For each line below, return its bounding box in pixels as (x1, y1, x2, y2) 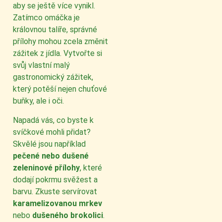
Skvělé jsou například (13, 139, 86, 149)
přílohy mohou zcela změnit (13, 37, 108, 47)
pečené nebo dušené (13, 151, 89, 161)
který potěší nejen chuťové (13, 84, 107, 94)
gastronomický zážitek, (13, 72, 93, 82)
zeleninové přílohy (13, 163, 80, 172)
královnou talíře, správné (13, 25, 97, 35)
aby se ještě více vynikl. (13, 1, 95, 11)
